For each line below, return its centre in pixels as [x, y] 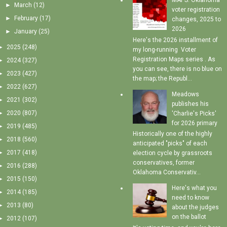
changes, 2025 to [196, 20]
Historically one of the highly [172, 134]
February [26, 18]
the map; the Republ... [162, 78]
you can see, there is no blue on [177, 69]
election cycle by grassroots [172, 153]
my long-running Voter [164, 49]
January [25, 32]
